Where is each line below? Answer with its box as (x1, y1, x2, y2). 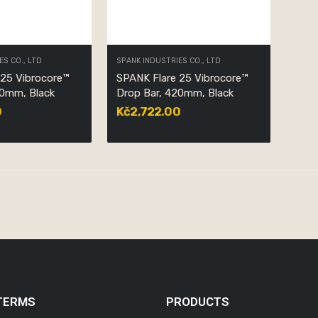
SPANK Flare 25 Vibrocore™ (116, 71, 248, 84)
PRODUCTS (165, 295, 229, 309)
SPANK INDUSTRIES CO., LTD (116, 55, 221, 65)
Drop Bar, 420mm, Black (116, 86, 234, 99)
